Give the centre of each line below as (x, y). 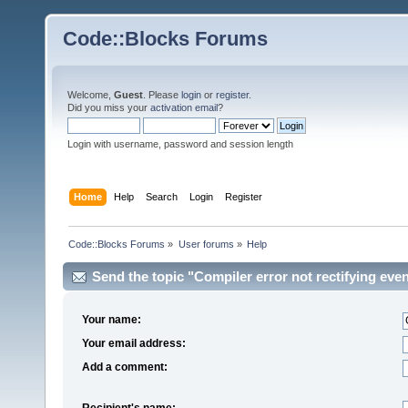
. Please (162, 95)
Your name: (112, 320)
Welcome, (91, 95)
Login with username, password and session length (180, 144)
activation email (184, 107)
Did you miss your (109, 107)
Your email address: (134, 344)
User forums (206, 244)
